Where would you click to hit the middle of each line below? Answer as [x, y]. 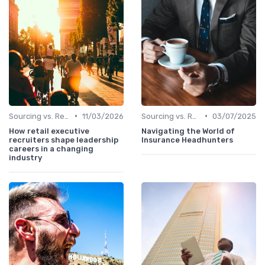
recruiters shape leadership [64, 140]
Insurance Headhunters [187, 140]
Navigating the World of [188, 131]
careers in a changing [51, 148]
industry [25, 157]
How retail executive [49, 131]
